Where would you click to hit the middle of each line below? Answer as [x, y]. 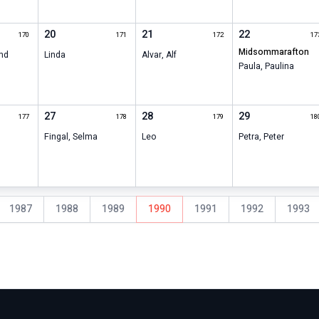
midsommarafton [278, 52]
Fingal [57, 137]
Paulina [280, 67]
